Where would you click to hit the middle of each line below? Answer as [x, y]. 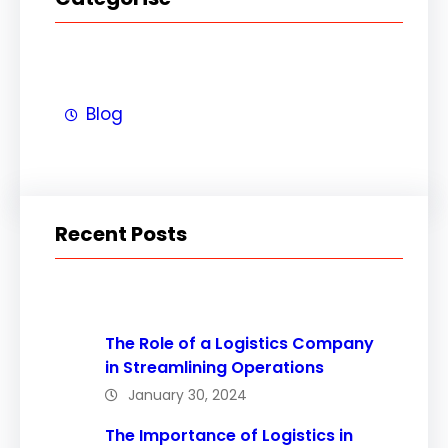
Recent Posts [121, 234]
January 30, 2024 [187, 394]
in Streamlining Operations [214, 367]
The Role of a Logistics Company [239, 343]
